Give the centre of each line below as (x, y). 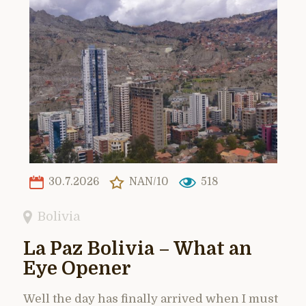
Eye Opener (77, 268)
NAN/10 (147, 182)
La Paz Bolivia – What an (138, 249)
